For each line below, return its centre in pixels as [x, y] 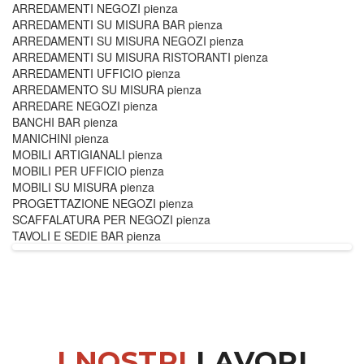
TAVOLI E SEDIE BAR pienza [87, 236]
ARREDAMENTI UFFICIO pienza [96, 74]
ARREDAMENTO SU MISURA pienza [107, 90]
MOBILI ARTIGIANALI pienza [87, 155]
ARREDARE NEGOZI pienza [85, 106]
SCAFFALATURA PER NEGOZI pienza [111, 220]
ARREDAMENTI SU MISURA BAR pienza [117, 25]
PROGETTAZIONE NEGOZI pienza [103, 204]
